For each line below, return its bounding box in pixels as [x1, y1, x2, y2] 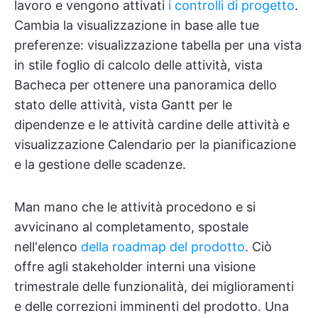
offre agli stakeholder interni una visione [14, 258, 256, 274]
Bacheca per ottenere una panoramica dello [14, 77, 277, 92]
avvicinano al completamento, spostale [14, 219, 248, 234]
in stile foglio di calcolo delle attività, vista [14, 57, 263, 72]
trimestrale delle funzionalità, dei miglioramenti [14, 278, 294, 294]
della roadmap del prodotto [81, 238, 245, 254]
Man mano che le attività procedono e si [14, 199, 256, 214]
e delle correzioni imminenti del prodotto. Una [14, 298, 289, 314]
